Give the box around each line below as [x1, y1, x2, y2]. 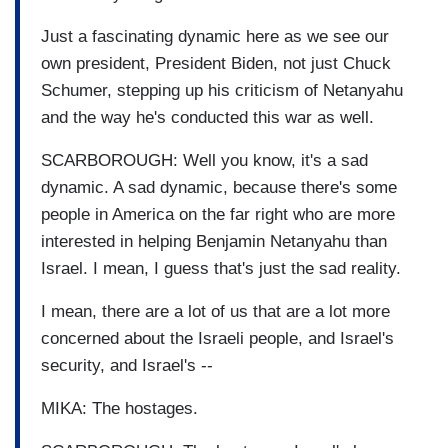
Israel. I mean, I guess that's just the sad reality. [41, 258, 401, 278]
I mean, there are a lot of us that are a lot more [41, 301, 390, 321]
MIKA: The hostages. [41, 398, 198, 418]
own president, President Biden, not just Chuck [41, 53, 391, 73]
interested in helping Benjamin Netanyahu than [41, 231, 387, 251]
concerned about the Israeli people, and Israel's [41, 328, 394, 348]
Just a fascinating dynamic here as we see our [41, 26, 389, 46]
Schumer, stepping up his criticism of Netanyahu [41, 80, 403, 100]
